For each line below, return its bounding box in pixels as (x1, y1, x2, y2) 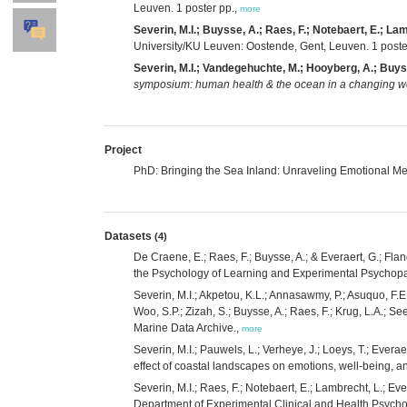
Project (104, 143, 142, 156)
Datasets (104, 229, 154, 243)
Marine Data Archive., (134, 321, 242, 334)
